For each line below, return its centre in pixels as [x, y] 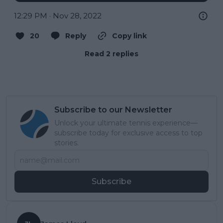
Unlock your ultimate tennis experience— [126, 123]
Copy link [129, 36]
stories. [66, 143]
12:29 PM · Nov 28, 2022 [58, 16]
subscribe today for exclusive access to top [128, 133]
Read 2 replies [111, 54]
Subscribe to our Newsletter [113, 110]
